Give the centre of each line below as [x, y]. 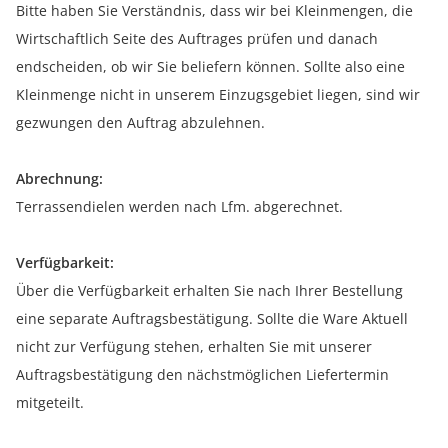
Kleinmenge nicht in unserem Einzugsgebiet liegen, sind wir [218, 95]
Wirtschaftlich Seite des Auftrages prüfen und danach [197, 39]
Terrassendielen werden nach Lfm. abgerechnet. [179, 207]
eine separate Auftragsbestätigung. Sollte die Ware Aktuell [212, 319]
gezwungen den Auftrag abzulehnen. [140, 123]
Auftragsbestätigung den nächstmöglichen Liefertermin [202, 375]
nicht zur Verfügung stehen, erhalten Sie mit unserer [194, 347]
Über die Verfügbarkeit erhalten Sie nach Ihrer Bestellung [209, 291]
